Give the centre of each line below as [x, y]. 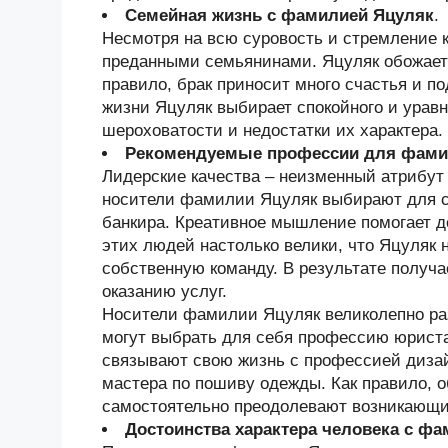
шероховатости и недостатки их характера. [272, 130]
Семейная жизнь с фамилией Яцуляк [279, 15]
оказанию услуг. [164, 291]
